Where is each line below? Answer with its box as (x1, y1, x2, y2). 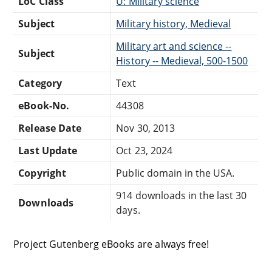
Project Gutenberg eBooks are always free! (13, 237, 209, 251)
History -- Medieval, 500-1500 (116, 53, 248, 67)
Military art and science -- (116, 39, 232, 53)
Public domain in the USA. (116, 166, 235, 180)
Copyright (18, 166, 66, 180)
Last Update (18, 143, 77, 157)
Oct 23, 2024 (116, 143, 172, 157)
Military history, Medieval (116, 16, 231, 30)
